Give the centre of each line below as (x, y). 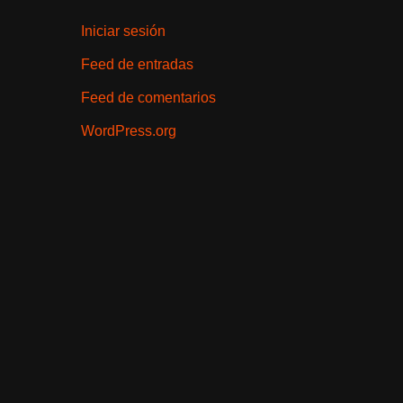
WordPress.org (128, 131)
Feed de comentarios (148, 98)
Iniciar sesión (123, 31)
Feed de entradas (137, 64)
